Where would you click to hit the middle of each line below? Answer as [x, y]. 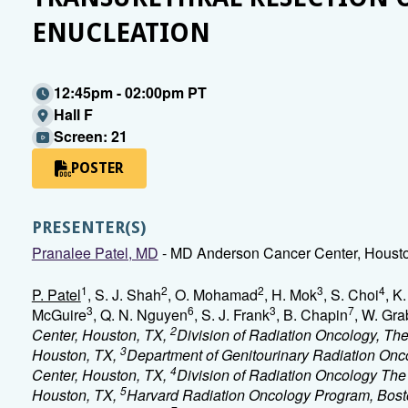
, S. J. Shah [124, 295]
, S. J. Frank [231, 315]
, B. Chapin [311, 315]
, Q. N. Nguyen [140, 315]
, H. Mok [290, 295]
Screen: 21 [90, 136]
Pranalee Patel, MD [95, 253]
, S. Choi [351, 295]
